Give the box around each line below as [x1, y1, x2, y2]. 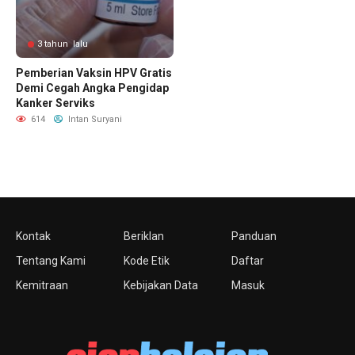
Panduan [231, 230, 277, 242]
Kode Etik [123, 254, 170, 267]
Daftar [231, 254, 264, 267]
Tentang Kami [16, 254, 86, 267]
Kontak [16, 230, 51, 242]
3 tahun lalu [37, 39, 88, 49]
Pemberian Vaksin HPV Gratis [16, 67, 172, 79]
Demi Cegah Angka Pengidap [16, 82, 169, 94]
